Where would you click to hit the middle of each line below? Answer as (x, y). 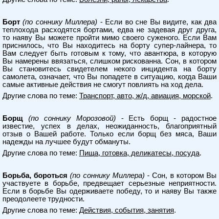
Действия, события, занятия (127, 210)
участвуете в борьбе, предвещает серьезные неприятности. (109, 183)
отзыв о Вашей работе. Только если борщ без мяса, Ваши (109, 134)
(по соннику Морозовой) (72, 118)
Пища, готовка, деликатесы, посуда (139, 153)
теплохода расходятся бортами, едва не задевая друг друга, (109, 30)
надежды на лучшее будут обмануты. (66, 142)
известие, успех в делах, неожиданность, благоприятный (109, 126)
